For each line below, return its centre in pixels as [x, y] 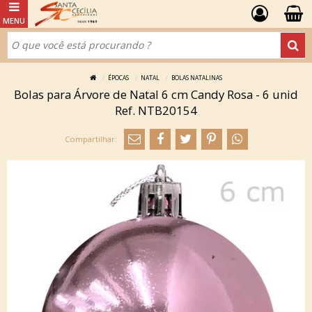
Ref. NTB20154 [156, 110]
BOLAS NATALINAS [197, 78]
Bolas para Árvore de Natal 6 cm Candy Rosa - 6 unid [156, 94]
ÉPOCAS [118, 78]
